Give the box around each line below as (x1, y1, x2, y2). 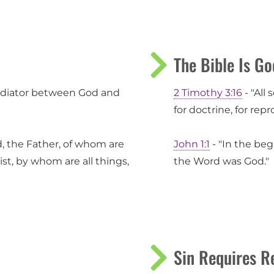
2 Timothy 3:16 (174, 87, 242, 99)
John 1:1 (174, 138, 210, 150)
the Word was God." (174, 155, 269, 168)
